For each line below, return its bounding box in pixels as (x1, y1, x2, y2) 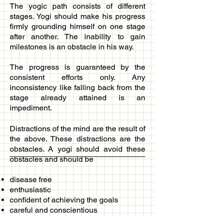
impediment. (10, 103, 52, 112)
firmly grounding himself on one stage (10, 21, 145, 31)
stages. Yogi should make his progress (10, 11, 145, 21)
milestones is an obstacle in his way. (10, 42, 136, 51)
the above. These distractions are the (10, 134, 145, 143)
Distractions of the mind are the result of (10, 124, 145, 133)
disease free (10, 174, 52, 184)
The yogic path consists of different (10, 1, 145, 11)
